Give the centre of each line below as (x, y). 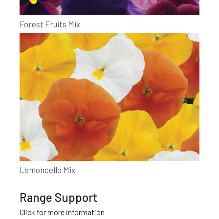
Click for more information (62, 212)
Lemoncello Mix (47, 170)
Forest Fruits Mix (50, 24)
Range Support (58, 197)
